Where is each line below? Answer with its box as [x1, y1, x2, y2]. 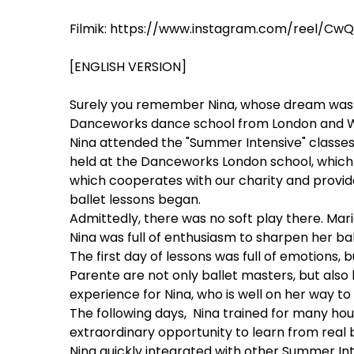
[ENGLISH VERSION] [70, 58, 186, 76]
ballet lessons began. [70, 190, 201, 209]
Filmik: [70, 20, 110, 38]
